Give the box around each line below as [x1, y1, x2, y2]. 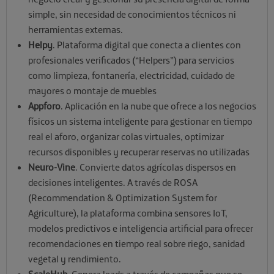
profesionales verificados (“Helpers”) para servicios [28, 54, 234, 67]
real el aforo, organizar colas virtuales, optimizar [28, 130, 224, 143]
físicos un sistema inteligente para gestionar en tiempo [28, 115, 253, 128]
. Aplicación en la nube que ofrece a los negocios [61, 100, 256, 113]
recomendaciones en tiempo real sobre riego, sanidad [28, 237, 245, 250]
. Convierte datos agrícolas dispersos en [75, 161, 236, 174]
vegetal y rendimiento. [28, 253, 121, 265]
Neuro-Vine [28, 161, 75, 174]
